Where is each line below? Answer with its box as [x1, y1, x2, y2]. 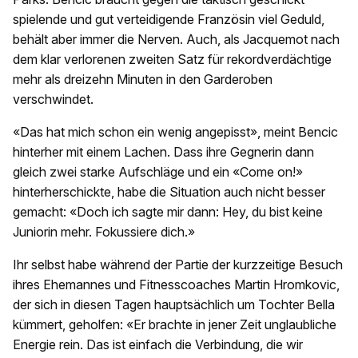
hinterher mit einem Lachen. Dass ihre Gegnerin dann [13, 143, 314, 160]
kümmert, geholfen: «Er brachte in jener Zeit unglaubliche [13, 316, 336, 332]
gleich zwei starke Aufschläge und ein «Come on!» [13, 163, 303, 180]
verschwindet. [13, 90, 93, 107]
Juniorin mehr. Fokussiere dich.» [13, 223, 195, 240]
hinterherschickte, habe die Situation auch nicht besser [13, 183, 325, 200]
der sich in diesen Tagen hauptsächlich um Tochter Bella [13, 296, 335, 312]
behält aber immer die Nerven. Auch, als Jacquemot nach [13, 30, 340, 47]
